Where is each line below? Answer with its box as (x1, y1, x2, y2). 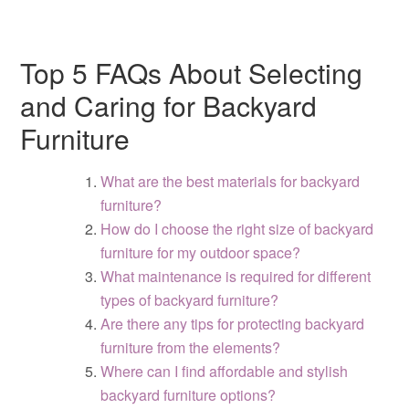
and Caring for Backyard (20, 86, 318, 125)
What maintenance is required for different (100, 266, 372, 287)
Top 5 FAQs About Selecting (20, 53, 363, 92)
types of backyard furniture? (100, 289, 279, 310)
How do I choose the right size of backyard (100, 218, 374, 239)
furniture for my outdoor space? (100, 242, 301, 263)
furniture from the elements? (100, 337, 281, 358)
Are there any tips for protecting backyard (100, 313, 365, 334)
